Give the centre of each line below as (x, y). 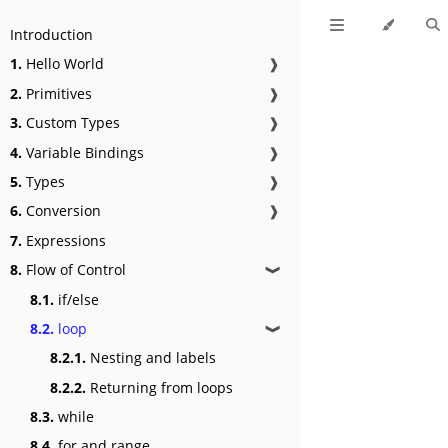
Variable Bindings (83, 152)
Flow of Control (74, 270)
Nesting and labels (151, 358)
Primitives (57, 93)
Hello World (63, 64)
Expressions (64, 240)
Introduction (51, 34)
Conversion (61, 211)
